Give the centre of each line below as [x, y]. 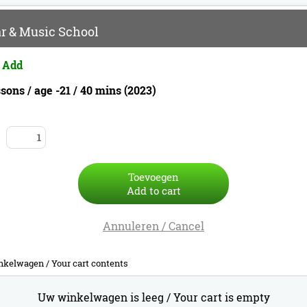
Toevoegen [153, 177]
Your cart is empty [221, 297]
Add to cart [153, 191]
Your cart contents [90, 263]
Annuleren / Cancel [153, 226]
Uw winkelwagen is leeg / [104, 297]
